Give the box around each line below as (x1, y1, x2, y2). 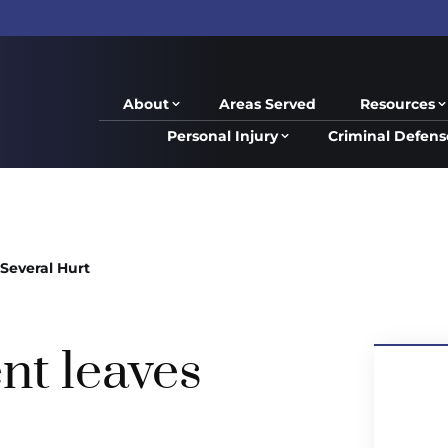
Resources (360, 95, 435, 113)
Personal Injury (167, 127, 278, 145)
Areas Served (219, 95, 316, 113)
